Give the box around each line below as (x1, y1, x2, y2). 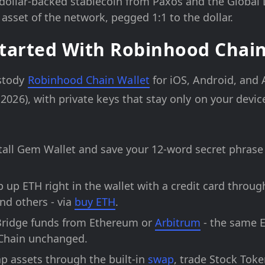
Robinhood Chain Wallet (27, 72, 150, 87)
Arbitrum (155, 215, 201, 230)
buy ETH (75, 194, 115, 209)
